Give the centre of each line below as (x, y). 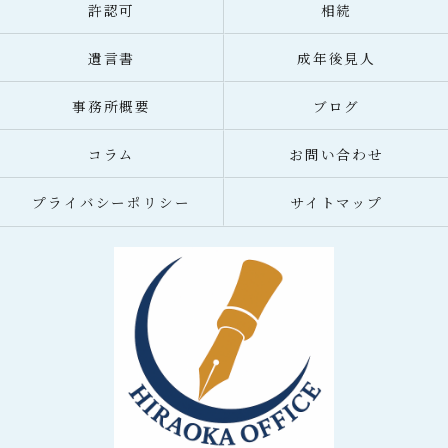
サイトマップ (336, 202)
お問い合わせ (336, 154)
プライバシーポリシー (111, 202)
